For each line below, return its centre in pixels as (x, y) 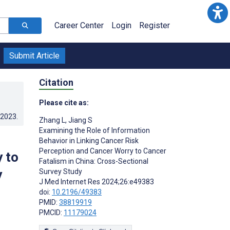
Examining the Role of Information (94, 130)
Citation (56, 82)
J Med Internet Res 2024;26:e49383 (97, 181)
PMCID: (51, 212)
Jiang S (80, 120)
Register (155, 25)
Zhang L (52, 120)
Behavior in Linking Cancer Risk (89, 140)
